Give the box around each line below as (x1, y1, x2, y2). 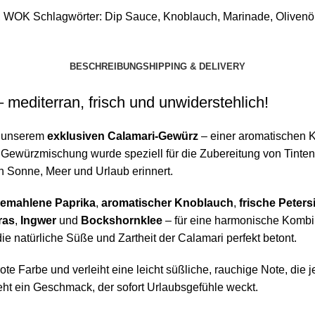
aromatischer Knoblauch (101, 196, 233, 209)
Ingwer (20, 214, 56, 226)
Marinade (223, 10, 270, 22)
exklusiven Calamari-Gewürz (47, 129, 198, 142)
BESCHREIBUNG (70, 60, 143, 72)
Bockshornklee (81, 214, 162, 226)
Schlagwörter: (33, 10, 102, 22)
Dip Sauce (105, 10, 157, 22)
